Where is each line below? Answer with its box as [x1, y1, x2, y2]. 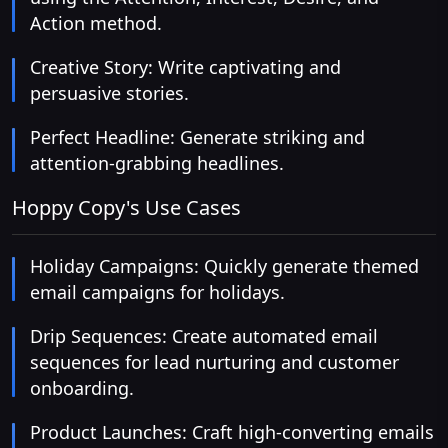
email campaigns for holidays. [30, 280, 285, 305]
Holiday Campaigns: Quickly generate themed [30, 254, 419, 279]
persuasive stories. [30, 81, 189, 106]
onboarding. [30, 376, 134, 401]
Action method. [30, 11, 162, 36]
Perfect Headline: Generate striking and [30, 125, 365, 150]
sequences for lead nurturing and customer [30, 350, 399, 375]
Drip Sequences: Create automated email [30, 324, 378, 349]
